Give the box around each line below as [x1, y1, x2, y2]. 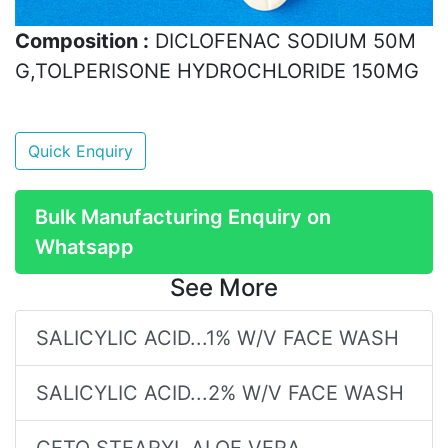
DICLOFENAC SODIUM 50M [149, 28, 416, 53]
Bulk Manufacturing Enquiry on [35, 204, 331, 229]
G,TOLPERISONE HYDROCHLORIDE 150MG [15, 58, 419, 83]
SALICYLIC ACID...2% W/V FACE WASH [36, 380, 404, 405]
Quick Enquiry [28, 140, 133, 161]
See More [170, 272, 278, 302]
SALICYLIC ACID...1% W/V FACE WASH [36, 325, 399, 350]
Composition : [15, 28, 149, 53]
